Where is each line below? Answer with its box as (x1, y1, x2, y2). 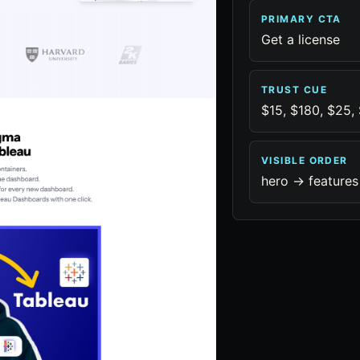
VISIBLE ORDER (261, 154, 348, 166)
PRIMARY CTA (261, 13, 342, 25)
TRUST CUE (261, 84, 327, 96)
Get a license (261, 31, 340, 47)
